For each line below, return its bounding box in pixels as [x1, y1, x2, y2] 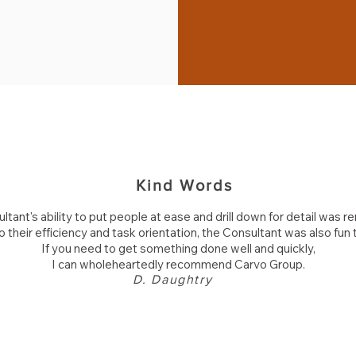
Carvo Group [234, 257, 303, 272]
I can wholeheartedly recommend [51, 257, 234, 272]
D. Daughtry [132, 273, 235, 286]
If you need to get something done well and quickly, [41, 241, 315, 256]
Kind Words [135, 176, 233, 194]
